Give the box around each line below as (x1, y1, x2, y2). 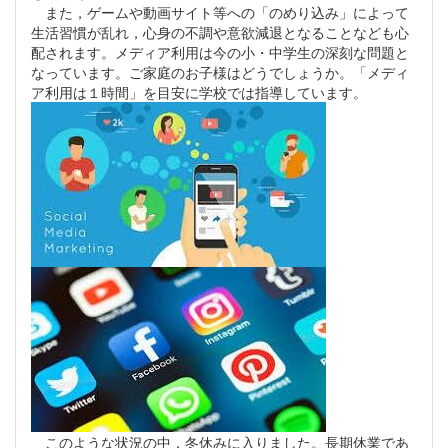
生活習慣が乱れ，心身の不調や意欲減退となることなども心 (31, 22, 409, 43)
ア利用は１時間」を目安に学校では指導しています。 (31, 82, 367, 103)
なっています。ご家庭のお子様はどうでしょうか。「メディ (31, 62, 409, 83)
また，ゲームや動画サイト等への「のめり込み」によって (31, 2, 409, 23)
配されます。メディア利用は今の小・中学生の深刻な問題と (31, 42, 409, 63)
